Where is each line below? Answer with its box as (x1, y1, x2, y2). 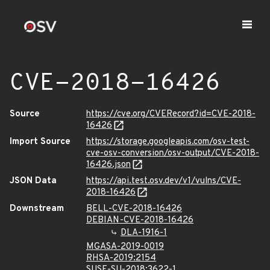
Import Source (10, 136, 71, 148)
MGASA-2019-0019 (86, 241, 164, 253)
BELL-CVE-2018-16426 (86, 203, 182, 215)
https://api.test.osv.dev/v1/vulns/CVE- (86, 175, 241, 187)
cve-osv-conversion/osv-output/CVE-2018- (86, 148, 259, 159)
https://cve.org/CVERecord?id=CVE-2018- (86, 108, 256, 120)
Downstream (10, 203, 64, 215)
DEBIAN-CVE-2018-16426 (86, 215, 193, 226)
